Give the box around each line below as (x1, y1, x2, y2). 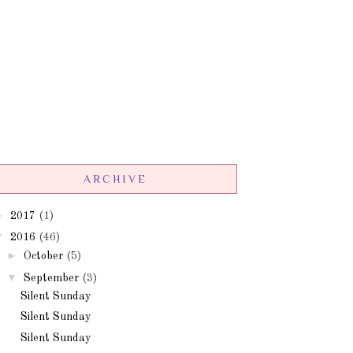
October (23, 251, 63, 262)
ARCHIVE (83, 173, 147, 186)
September (23, 272, 79, 284)
